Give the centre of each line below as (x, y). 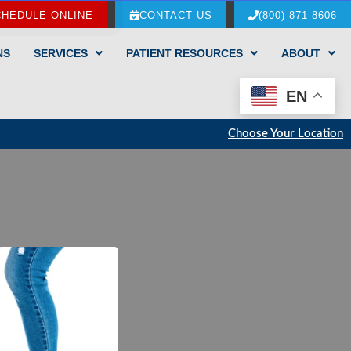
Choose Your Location (285, 133)
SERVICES (60, 53)
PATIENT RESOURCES (184, 53)
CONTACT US (176, 15)
